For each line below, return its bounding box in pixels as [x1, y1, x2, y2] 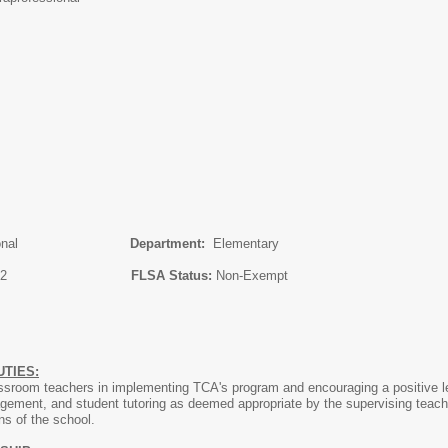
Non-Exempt [216, 268, 288, 283]
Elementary [209, 236, 279, 251]
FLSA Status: [131, 268, 216, 283]
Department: [130, 236, 209, 251]
